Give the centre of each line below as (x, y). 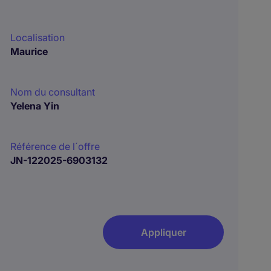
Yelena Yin (35, 106)
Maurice (29, 51)
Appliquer (163, 232)
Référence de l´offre (55, 146)
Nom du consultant (53, 92)
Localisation (38, 38)
